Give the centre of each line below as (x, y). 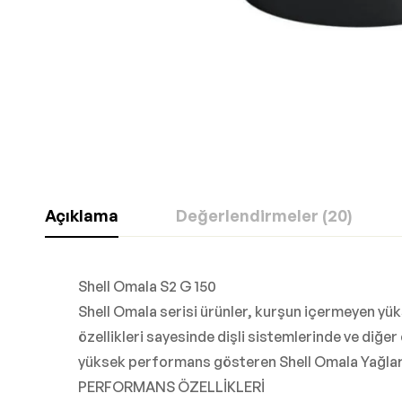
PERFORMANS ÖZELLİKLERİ (171, 387)
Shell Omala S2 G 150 (147, 287)
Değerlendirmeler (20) (264, 216)
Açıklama (82, 216)
